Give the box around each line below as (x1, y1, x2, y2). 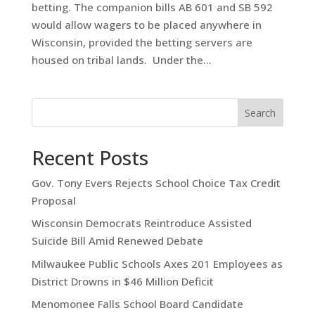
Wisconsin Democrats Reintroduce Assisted (31, 216, 252, 231)
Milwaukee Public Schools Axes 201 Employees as (31, 256, 283, 271)
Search (245, 105, 276, 120)
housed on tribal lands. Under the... (31, 52, 212, 67)
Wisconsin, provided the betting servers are (31, 34, 252, 49)
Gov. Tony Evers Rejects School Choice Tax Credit (31, 175, 281, 190)
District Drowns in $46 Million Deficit (31, 274, 214, 288)
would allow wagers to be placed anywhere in (31, 17, 262, 32)
